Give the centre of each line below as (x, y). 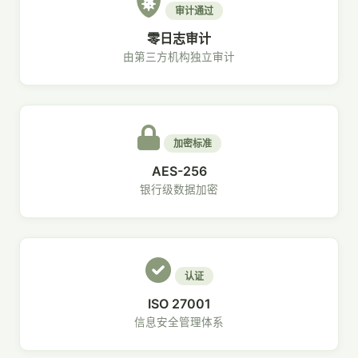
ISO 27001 (179, 304)
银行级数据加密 (179, 189)
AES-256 (179, 171)
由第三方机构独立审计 (179, 57)
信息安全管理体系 (179, 322)
